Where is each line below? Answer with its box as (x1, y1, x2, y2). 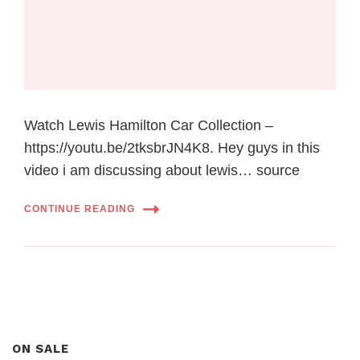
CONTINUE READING (24, 203, 135, 215)
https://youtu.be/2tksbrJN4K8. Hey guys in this (24, 139, 320, 156)
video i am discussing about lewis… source (24, 162, 300, 178)
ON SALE (12, 341, 69, 356)
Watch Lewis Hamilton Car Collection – (24, 117, 273, 133)
